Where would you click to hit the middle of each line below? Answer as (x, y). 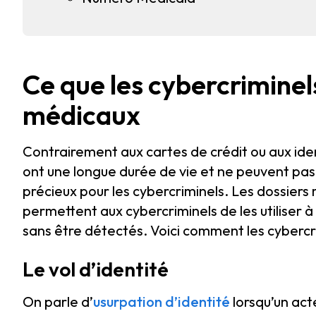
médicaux (81, 115)
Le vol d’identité (96, 269)
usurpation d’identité (162, 302)
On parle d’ (58, 302)
